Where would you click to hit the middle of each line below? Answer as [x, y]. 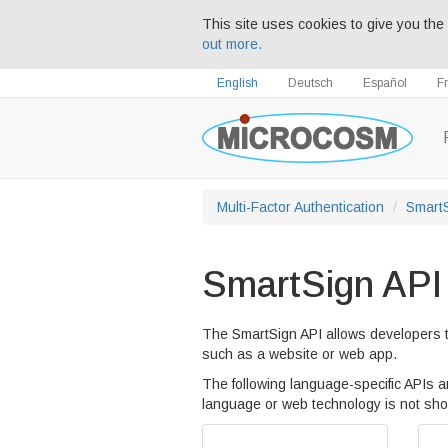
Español [385, 83]
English [237, 83]
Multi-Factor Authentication [300, 207]
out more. [232, 44]
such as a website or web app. [299, 354]
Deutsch [310, 83]
